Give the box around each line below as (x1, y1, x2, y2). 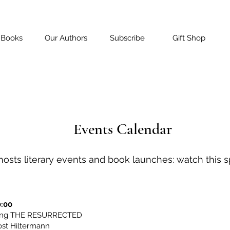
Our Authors (44, 33, 87, 43)
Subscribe (110, 33, 145, 43)
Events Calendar (73, 120, 172, 139)
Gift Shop (172, 33, 205, 43)
